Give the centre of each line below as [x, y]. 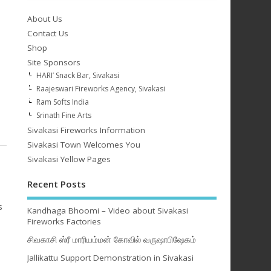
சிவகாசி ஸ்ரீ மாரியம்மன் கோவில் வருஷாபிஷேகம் [111, 240]
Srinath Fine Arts [64, 116]
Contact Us [47, 34]
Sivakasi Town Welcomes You [83, 145]
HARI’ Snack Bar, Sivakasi [77, 76]
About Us [44, 19]
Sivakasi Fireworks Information [86, 130]
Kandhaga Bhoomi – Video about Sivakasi [107, 210]
